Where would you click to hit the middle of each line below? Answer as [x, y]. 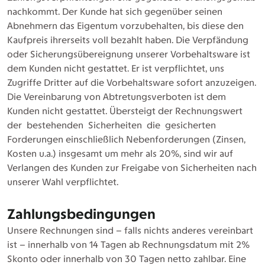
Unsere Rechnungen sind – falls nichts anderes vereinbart [130, 230]
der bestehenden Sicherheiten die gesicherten [112, 125]
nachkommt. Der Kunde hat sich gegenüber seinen [115, 12]
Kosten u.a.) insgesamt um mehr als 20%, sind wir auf [120, 153]
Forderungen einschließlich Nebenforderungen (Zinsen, [126, 139]
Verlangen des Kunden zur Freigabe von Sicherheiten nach [132, 168]
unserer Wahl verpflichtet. [63, 182]
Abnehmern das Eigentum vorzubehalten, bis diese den [125, 26]
